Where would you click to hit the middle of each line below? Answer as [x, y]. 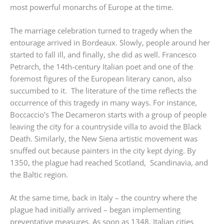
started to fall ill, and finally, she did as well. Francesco [103, 54]
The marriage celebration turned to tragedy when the [101, 30]
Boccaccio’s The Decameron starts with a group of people [108, 114]
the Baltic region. [39, 174]
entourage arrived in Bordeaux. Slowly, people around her [110, 42]
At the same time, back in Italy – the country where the [103, 198]
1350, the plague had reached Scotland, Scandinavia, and [109, 162]
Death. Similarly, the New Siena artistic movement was [104, 138]
